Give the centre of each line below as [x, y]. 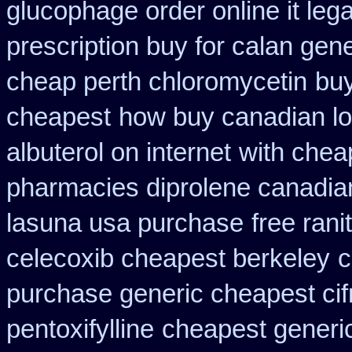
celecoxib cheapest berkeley [168, 258]
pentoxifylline [80, 329]
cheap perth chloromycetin [157, 82]
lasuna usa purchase [125, 223]
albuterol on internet [119, 152]
